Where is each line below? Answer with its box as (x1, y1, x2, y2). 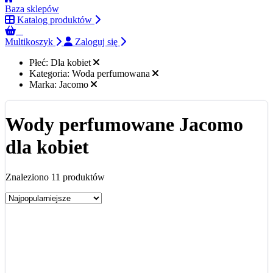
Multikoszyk (5, 36, 55, 47)
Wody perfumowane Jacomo (5, 113, 243, 136)
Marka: (29, 79, 57, 90)
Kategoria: (29, 68, 69, 79)
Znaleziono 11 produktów (5, 171, 105, 182)
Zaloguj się (73, 36, 118, 47)
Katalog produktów (15, 14, 92, 25)
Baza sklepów (5, 3, 59, 14)
